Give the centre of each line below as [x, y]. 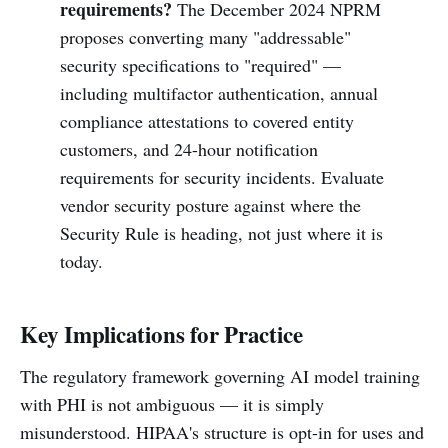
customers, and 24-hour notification [188, 149]
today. [81, 261]
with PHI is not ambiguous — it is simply [172, 404]
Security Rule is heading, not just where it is [221, 233]
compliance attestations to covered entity [206, 121]
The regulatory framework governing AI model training [220, 376]
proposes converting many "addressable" [205, 37]
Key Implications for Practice [161, 334]
